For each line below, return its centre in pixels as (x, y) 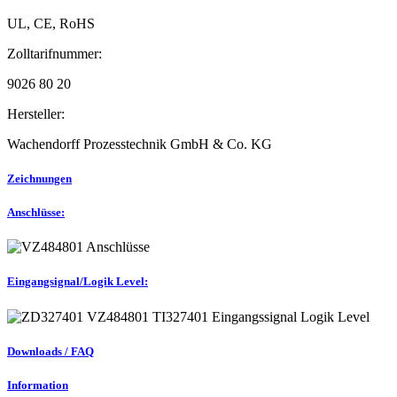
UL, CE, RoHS (51, 23)
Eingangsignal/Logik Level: (78, 282)
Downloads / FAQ (51, 351)
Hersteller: (36, 113)
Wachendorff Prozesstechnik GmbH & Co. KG (140, 144)
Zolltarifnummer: (54, 53)
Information (38, 385)
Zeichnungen (39, 178)
